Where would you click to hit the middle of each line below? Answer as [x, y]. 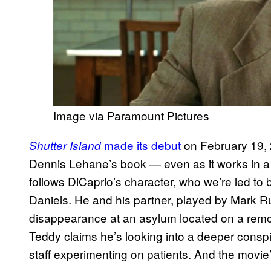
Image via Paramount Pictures [131, 115]
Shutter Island [65, 145]
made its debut [141, 145]
